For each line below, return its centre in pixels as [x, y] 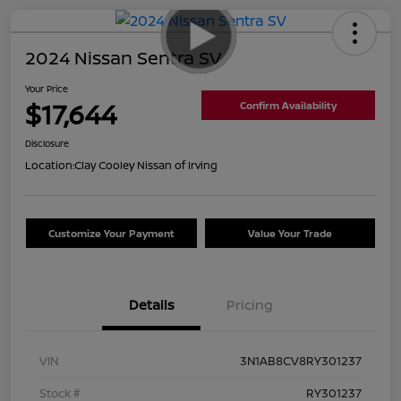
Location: [50, 165]
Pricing [250, 304]
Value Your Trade [290, 233]
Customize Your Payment [111, 233]
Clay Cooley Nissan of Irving [146, 165]
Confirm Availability [288, 106]
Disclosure [47, 143]
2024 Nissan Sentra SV [123, 57]
